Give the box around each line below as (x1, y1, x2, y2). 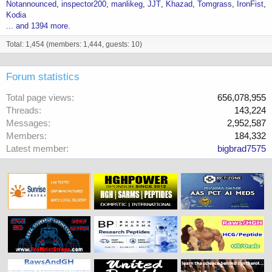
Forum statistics (6, 71, 80, 83)
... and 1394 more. (6, 21, 70, 31)
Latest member (6, 143, 66, 154)
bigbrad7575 (217, 143, 266, 154)
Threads (6, 105, 39, 116)
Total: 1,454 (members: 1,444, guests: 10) (6, 40, 142, 49)
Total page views (6, 92, 72, 103)
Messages (6, 118, 48, 129)
